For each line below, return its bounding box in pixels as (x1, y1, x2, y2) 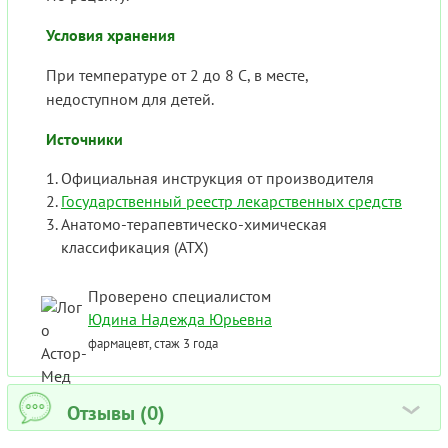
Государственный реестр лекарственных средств (61, 191, 402, 212)
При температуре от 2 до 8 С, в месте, (46, 65, 308, 86)
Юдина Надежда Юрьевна (88, 309, 272, 330)
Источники (46, 129, 123, 150)
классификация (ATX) (61, 237, 208, 258)
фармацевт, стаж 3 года (88, 334, 218, 353)
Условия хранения (46, 25, 175, 46)
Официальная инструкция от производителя (61, 168, 374, 189)
